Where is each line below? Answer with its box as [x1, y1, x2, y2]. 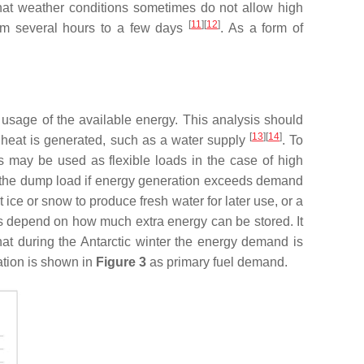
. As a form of [220, 21, 304, 35]
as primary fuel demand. [146, 255, 288, 269]
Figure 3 [96, 255, 146, 269]
